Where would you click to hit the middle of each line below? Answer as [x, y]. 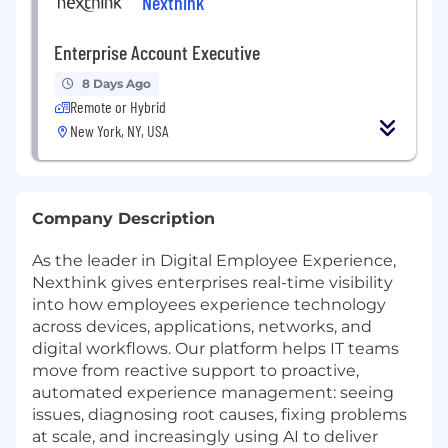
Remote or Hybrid [118, 106]
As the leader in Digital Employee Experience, [214, 260]
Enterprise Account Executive [157, 51]
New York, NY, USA [119, 130]
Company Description [123, 218]
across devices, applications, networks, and [202, 326]
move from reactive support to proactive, [195, 370]
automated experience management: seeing [213, 392]
